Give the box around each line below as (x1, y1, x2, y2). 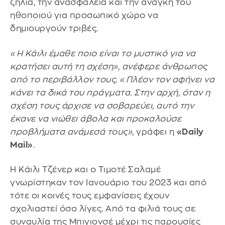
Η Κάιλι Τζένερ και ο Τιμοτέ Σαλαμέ (10, 165, 161, 174)
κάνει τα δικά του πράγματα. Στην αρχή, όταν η (10, 88, 210, 97)
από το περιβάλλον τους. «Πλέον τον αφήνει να (10, 75, 214, 84)
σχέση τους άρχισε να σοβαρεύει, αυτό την (10, 101, 194, 110)
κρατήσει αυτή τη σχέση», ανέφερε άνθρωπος (10, 62, 207, 71)
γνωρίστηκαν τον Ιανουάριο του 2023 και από (10, 178, 206, 187)
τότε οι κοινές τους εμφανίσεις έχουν (10, 191, 169, 200)
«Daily (176, 127, 204, 136)
